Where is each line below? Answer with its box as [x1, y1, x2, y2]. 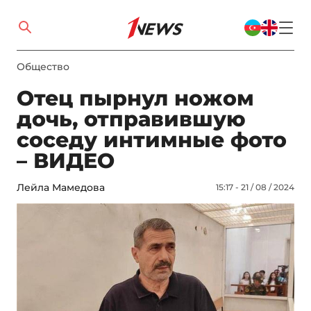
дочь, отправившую [17, 106, 246, 132]
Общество [17, 60, 69, 73]
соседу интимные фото [17, 127, 287, 153]
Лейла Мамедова [17, 181, 105, 194]
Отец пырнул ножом [17, 85, 254, 111]
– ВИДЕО [17, 148, 115, 174]
